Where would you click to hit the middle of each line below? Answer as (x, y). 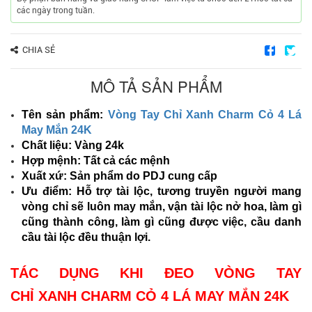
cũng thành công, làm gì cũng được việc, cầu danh (162, 221)
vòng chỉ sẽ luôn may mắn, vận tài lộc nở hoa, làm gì (162, 206)
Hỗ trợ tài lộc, (114, 191)
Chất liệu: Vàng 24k (73, 145)
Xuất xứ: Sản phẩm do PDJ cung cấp (119, 175)
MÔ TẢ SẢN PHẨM (156, 86)
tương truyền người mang (227, 191)
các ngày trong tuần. (56, 10)
